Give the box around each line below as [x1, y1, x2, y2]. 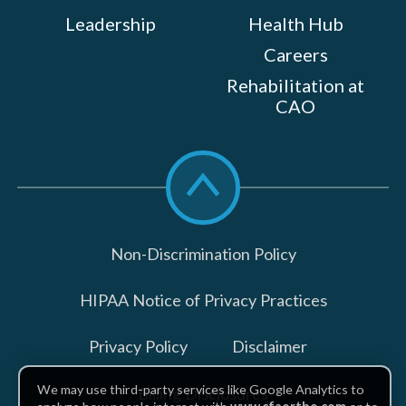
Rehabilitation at [227, 74, 365, 97]
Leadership [64, 12, 156, 34]
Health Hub [247, 12, 343, 34]
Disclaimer [232, 336, 308, 357]
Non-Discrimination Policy [110, 244, 296, 265]
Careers [263, 43, 328, 65]
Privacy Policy [88, 336, 188, 357]
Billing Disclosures [138, 382, 268, 403]
